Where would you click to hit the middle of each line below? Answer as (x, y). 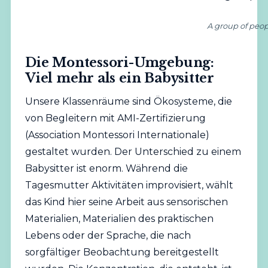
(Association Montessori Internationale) (117, 135)
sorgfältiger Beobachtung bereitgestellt (122, 252)
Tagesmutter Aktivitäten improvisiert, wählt (129, 185)
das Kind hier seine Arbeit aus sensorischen (126, 202)
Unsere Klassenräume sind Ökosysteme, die (128, 102)
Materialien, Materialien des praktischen (119, 219)
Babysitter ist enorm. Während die (106, 169)
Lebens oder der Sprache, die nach (108, 236)
